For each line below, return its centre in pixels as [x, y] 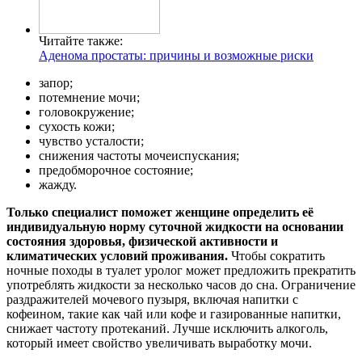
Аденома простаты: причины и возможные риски [176, 55]
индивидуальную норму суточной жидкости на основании [175, 226]
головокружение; [86, 112]
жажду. [58, 184]
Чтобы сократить [278, 255]
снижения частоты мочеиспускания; [139, 155]
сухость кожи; [77, 126]
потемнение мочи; [89, 97]
